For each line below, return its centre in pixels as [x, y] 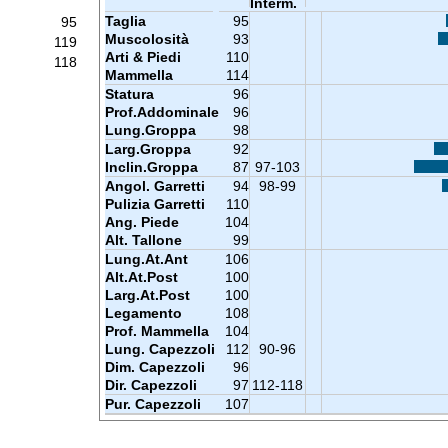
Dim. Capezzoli [154, 367]
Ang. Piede [141, 222]
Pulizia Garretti [154, 204]
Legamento [143, 313]
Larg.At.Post [147, 295]
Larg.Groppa [147, 149]
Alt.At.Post [141, 277]
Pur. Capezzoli [152, 404]
